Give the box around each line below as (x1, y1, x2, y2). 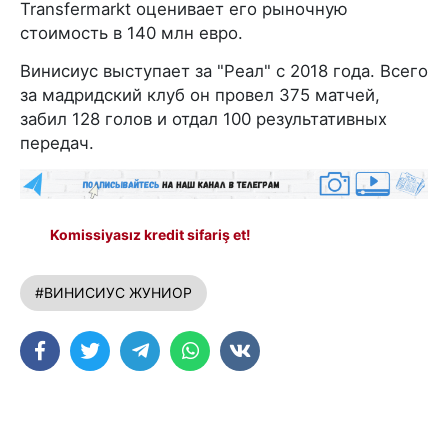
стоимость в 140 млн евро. (20, 23, 243, 44)
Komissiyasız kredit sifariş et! (50, 226, 251, 244)
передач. (20, 133, 94, 154)
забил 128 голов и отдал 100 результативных (20, 109, 387, 130)
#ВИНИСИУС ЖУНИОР (35, 284, 192, 302)
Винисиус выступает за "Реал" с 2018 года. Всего (20, 61, 428, 82)
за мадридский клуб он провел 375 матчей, (20, 85, 380, 106)
